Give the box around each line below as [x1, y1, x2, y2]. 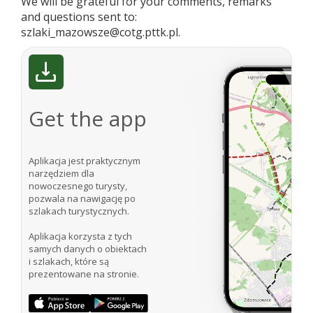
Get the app [29, 103, 147, 133]
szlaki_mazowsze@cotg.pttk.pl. [21, 24, 180, 40]
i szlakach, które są [29, 254, 109, 268]
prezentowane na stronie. [29, 267, 139, 280]
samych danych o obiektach [29, 242, 147, 255]
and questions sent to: [21, 8, 137, 24]
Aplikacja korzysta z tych [29, 229, 132, 242]
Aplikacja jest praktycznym [29, 154, 140, 167]
